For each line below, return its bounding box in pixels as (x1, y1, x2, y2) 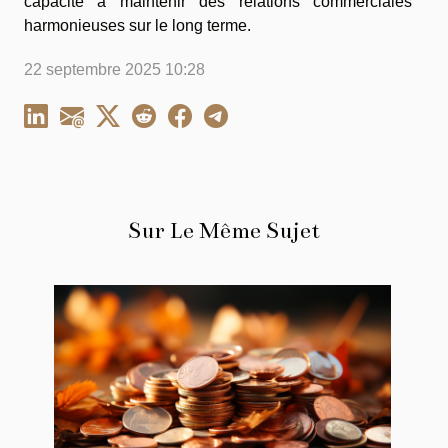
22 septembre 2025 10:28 (24, 60, 205, 78)
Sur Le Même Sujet (128, 216, 320, 244)
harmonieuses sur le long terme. (24, 16, 251, 34)
